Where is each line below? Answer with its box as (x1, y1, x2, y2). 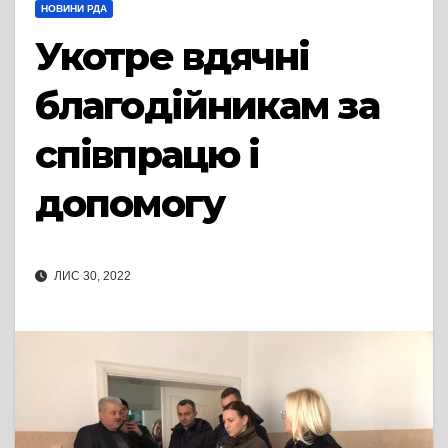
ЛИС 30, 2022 (51, 269, 131, 284)
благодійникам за (35, 82, 379, 129)
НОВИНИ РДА (41, 3, 107, 14)
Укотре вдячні (35, 33, 310, 80)
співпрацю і (35, 131, 260, 178)
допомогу (35, 180, 224, 227)
